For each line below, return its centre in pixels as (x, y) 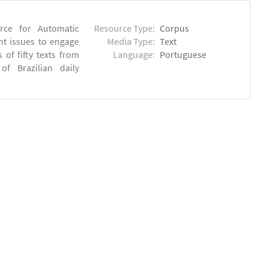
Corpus (175, 28)
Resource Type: (125, 28)
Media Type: (131, 41)
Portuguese (183, 54)
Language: (134, 54)
